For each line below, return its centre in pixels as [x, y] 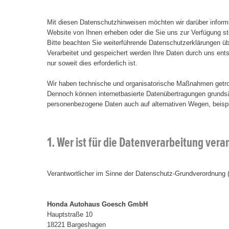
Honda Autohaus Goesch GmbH [97, 204]
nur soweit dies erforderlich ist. [92, 63]
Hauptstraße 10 [70, 214]
